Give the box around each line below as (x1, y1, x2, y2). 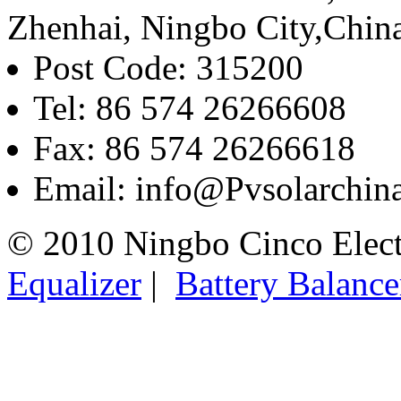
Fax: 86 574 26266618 (33, 129, 355, 168)
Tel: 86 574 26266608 (33, 89, 346, 128)
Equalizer (7, 264, 141, 303)
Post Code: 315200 (33, 48, 303, 88)
